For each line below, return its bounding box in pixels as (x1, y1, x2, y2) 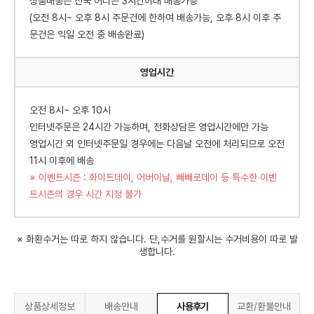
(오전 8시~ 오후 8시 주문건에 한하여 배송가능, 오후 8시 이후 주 (29, 12, 281, 23)
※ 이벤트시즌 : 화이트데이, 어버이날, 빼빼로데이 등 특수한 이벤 (29, 172, 277, 183)
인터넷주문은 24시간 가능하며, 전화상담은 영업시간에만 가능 (29, 121, 268, 132)
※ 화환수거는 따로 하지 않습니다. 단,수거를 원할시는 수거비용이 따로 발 (16, 233, 298, 245)
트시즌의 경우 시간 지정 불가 (29, 189, 142, 200)
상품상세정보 (25, 301, 75, 312)
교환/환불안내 (237, 301, 291, 312)
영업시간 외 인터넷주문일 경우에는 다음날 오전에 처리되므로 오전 (29, 138, 285, 149)
